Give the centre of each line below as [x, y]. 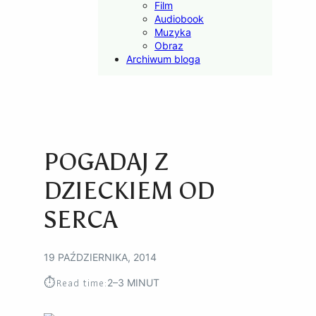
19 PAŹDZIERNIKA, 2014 [101, 257]
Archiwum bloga [163, 59]
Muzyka [172, 32]
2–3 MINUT [134, 283]
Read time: [82, 282]
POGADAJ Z [106, 161]
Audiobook [179, 19]
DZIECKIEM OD [130, 190]
